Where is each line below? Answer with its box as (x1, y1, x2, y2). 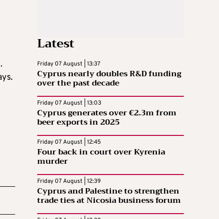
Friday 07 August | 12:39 (37, 177, 101, 185)
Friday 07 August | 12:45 (37, 138, 101, 146)
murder (37, 154, 68, 168)
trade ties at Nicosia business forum (37, 193, 181, 207)
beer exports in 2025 (37, 115, 120, 129)
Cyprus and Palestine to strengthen (37, 184, 179, 198)
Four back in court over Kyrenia (37, 145, 165, 159)
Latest (37, 33, 74, 54)
